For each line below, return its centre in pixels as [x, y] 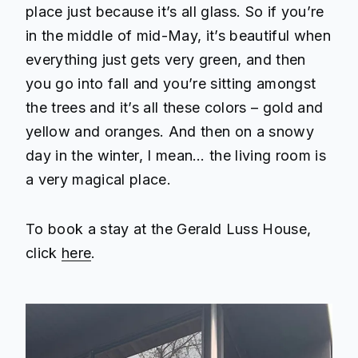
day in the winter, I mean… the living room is [176, 155]
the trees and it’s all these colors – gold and [175, 107]
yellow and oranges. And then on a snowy [170, 131]
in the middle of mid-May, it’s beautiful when [178, 35]
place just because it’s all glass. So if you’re [175, 11]
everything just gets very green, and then [166, 59]
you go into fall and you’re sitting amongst [171, 83]
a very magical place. [98, 179]
